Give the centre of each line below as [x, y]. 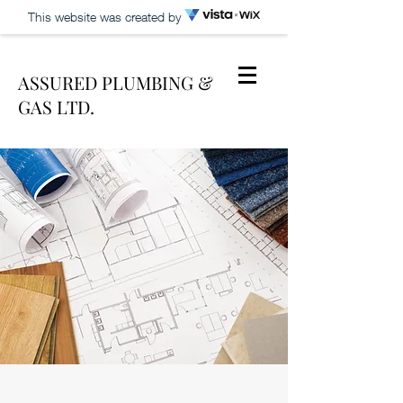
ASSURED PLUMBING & [116, 82]
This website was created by [106, 17]
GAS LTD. [56, 107]
